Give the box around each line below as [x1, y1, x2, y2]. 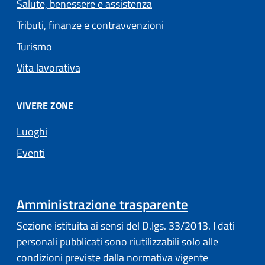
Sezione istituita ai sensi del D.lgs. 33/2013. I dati [17, 218, 235, 234]
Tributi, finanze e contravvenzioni [17, 17, 164, 34]
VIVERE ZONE [17, 98, 73, 113]
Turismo [17, 38, 52, 55]
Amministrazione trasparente [17, 194, 188, 215]
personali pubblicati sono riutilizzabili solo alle [17, 234, 218, 250]
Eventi [17, 145, 45, 161]
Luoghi [17, 124, 47, 140]
